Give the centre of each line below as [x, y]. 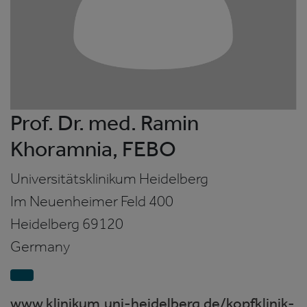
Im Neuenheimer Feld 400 [92, 201]
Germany [40, 246]
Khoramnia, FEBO [93, 148]
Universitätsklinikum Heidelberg [109, 178]
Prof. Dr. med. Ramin [105, 122]
